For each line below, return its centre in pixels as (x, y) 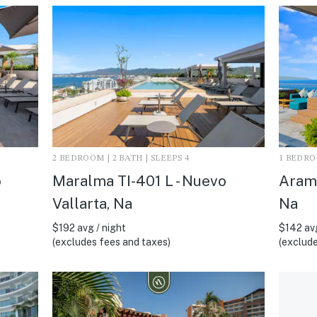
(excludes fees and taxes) (111, 242)
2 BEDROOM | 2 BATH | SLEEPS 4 (121, 158)
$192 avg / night (89, 227)
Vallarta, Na (92, 203)
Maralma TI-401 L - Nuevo (139, 180)
